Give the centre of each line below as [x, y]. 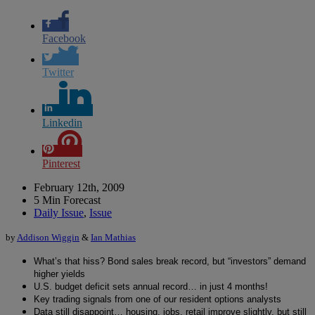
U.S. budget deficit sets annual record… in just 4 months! [151, 286]
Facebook [64, 38]
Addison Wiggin [48, 237]
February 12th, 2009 [79, 187]
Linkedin [62, 122]
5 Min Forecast [67, 200]
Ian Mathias [113, 237]
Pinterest [61, 163]
